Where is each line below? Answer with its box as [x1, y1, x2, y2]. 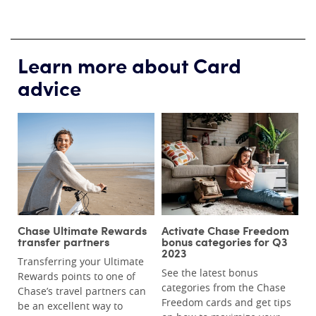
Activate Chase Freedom [162, 222, 289, 238]
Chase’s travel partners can [18, 284, 146, 298]
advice [18, 72, 81, 102]
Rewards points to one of [18, 269, 135, 284]
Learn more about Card [18, 49, 241, 79]
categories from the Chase [162, 281, 286, 295]
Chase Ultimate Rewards [18, 222, 147, 238]
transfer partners [18, 233, 109, 250]
